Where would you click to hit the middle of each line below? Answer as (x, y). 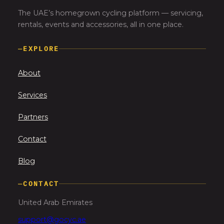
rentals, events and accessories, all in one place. (101, 24)
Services (32, 95)
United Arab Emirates (55, 203)
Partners (33, 117)
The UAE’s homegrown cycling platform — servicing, (110, 13)
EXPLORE (41, 49)
